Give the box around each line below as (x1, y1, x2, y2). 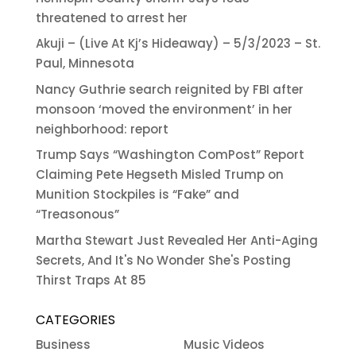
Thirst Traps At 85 (35, 271, 146, 288)
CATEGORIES (35, 310, 115, 329)
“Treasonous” (35, 206, 119, 223)
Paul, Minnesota (35, 55, 134, 72)
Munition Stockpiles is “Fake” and (35, 186, 239, 203)
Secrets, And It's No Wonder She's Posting (35, 251, 291, 269)
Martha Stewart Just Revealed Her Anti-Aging (35, 231, 318, 249)
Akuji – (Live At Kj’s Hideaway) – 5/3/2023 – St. (35, 35, 320, 52)
